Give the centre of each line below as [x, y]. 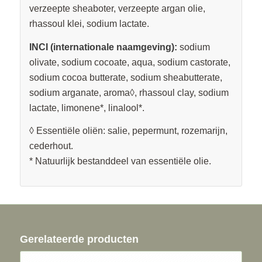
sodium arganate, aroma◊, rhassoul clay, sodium [129, 92]
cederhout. [51, 146]
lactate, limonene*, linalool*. [87, 108]
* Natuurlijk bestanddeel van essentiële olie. [120, 161]
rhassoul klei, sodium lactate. [89, 24]
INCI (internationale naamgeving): [103, 47]
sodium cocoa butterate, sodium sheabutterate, [125, 77]
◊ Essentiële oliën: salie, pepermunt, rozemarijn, [128, 131]
